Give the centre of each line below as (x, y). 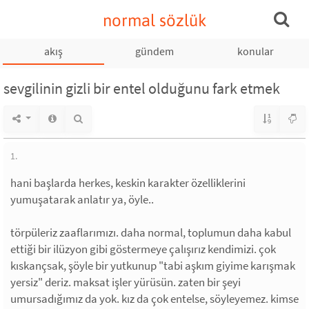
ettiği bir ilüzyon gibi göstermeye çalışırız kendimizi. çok (143, 249)
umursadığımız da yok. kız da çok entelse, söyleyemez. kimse (154, 299)
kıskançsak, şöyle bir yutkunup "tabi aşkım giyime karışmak (153, 266)
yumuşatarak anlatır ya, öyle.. (82, 199)
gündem (154, 51)
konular (255, 51)
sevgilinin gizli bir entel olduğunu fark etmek (142, 88)
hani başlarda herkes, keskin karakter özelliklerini (128, 183)
